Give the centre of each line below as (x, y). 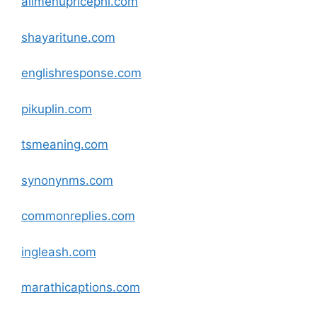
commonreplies (64, 216)
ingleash (45, 252)
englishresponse (68, 73)
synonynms (53, 180)
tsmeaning (51, 144)
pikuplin (43, 109)
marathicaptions (67, 287)
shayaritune (54, 37)
